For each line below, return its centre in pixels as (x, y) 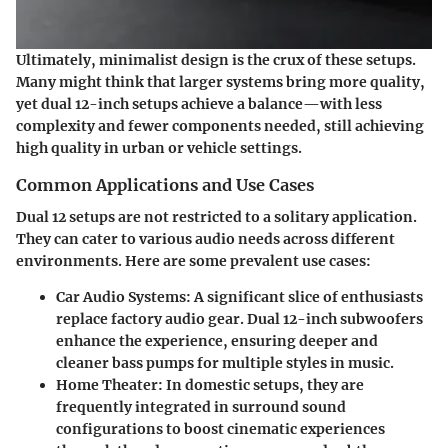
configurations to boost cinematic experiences (220, 428)
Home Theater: (109, 384)
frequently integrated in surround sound (201, 406)
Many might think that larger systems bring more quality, (220, 81)
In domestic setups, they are (263, 384)
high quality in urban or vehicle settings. (159, 147)
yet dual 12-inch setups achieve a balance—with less (199, 103)
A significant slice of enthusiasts (307, 296)
